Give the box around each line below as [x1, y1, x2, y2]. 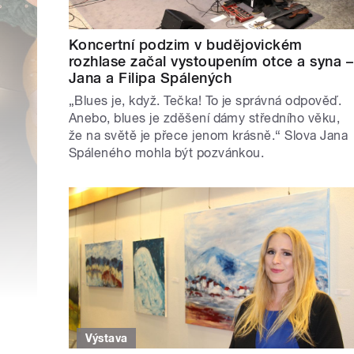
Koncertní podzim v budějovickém [69, 36, 303, 54]
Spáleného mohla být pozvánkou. [69, 145, 265, 161]
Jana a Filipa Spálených [69, 70, 232, 87]
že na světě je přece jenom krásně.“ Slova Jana [69, 128, 348, 144]
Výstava [85, 331, 128, 345]
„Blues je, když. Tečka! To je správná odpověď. [69, 93, 342, 109]
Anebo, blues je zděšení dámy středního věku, [69, 111, 341, 126]
